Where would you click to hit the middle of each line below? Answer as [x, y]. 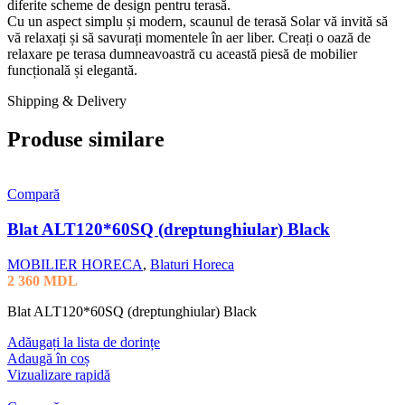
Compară [33, 194]
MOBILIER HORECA [75, 264]
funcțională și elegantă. [72, 71]
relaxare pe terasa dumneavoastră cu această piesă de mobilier [182, 54]
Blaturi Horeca [192, 264]
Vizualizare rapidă [59, 374]
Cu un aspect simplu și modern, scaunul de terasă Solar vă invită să [198, 22]
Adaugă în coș [48, 358]
